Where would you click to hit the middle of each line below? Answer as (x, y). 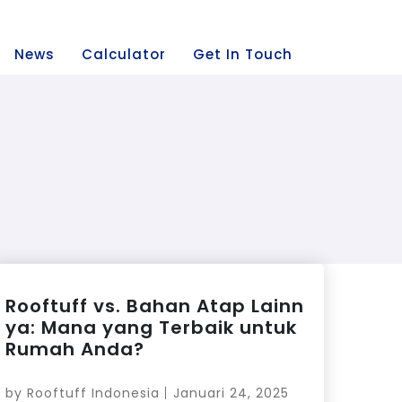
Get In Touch (242, 54)
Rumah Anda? (74, 349)
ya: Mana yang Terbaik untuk (151, 327)
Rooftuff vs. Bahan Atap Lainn (154, 306)
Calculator (123, 54)
